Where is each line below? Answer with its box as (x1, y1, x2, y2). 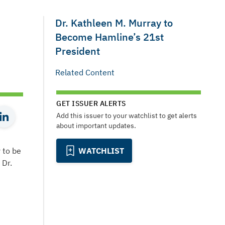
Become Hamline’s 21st (55, 30, 164, 44)
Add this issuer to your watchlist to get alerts (56, 111, 197, 120)
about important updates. (56, 121, 136, 130)
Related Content (55, 67, 115, 77)
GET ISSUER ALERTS (56, 99, 126, 108)
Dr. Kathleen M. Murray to (55, 16, 173, 30)
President (55, 44, 100, 58)
